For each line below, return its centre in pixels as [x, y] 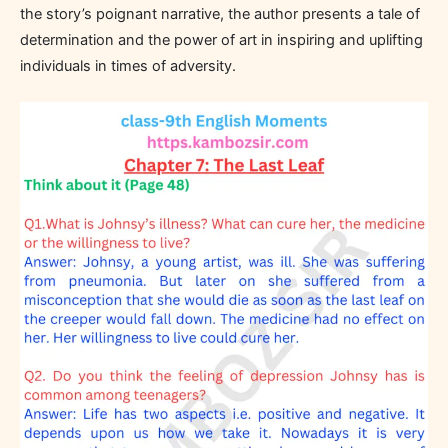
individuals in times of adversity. [128, 65]
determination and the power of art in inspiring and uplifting [221, 39]
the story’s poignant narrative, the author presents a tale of [220, 13]
